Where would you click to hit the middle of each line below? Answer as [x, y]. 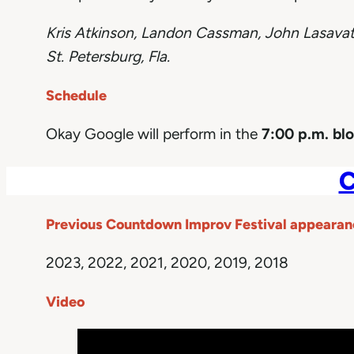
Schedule [76, 95]
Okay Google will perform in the [154, 134]
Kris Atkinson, [93, 33]
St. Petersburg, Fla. [108, 56]
